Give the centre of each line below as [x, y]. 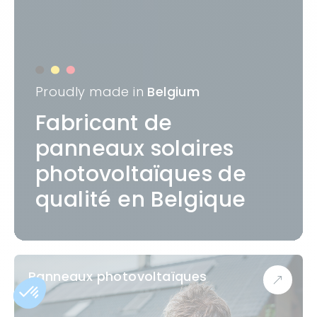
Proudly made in [92, 92]
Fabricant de [104, 123]
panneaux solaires [135, 149]
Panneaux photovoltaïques [118, 276]
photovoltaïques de [141, 174]
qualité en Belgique [141, 200]
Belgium [174, 92]
